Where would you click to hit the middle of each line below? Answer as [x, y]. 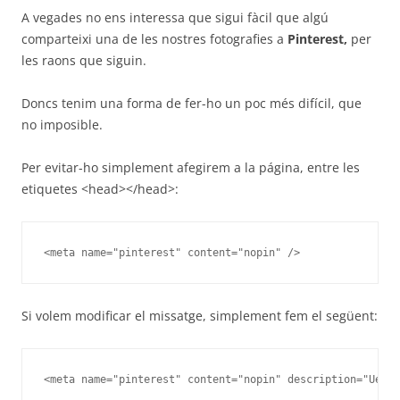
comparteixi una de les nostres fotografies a [154, 39]
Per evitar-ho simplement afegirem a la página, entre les [191, 167]
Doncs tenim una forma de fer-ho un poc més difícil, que [192, 103]
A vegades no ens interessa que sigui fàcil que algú [175, 17]
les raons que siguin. [84, 60]
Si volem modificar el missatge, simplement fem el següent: [200, 316]
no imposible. [62, 125]
